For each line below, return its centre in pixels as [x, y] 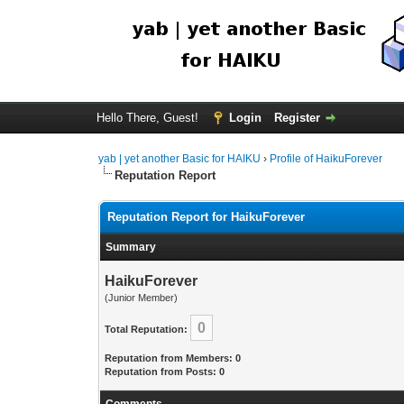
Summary [131, 247]
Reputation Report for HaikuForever [207, 217]
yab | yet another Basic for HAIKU [180, 159]
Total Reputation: [147, 329]
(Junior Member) [142, 298]
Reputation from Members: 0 [173, 358]
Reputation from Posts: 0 [165, 372]
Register [297, 118]
